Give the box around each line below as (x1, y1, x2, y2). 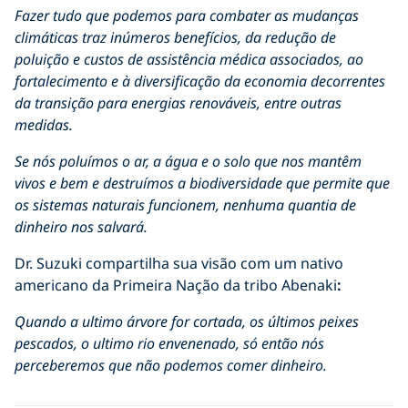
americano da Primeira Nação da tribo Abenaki (15, 274, 337, 295)
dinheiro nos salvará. (15, 216, 148, 237)
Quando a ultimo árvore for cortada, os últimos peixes (15, 311, 359, 331)
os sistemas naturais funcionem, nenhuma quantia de (15, 194, 356, 215)
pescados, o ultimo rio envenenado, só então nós (15, 332, 324, 353)
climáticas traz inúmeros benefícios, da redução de (15, 26, 336, 47)
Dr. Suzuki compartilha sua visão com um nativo (15, 252, 343, 273)
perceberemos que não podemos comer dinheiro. (15, 354, 327, 375)
